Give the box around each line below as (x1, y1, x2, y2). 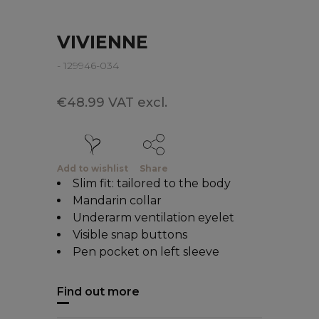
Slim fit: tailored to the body (73, 177, 231, 191)
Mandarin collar (73, 194, 162, 208)
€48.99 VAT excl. (57, 95, 167, 111)
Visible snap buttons (73, 228, 187, 242)
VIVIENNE (57, 31, 148, 53)
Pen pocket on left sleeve (73, 245, 219, 259)
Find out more (57, 285, 140, 299)
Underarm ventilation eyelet (73, 211, 234, 225)
